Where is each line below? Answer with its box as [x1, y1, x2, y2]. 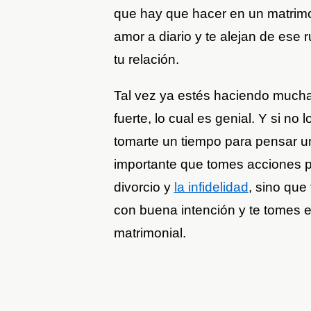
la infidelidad [174, 179, 249, 194]
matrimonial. [113, 225, 186, 240]
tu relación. [113, 51, 179, 67]
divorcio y [113, 179, 174, 194]
